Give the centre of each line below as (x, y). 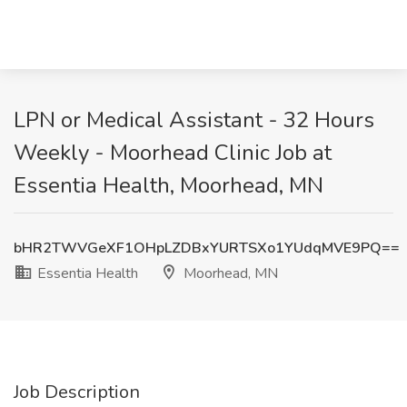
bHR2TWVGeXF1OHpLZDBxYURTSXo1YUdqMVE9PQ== (207, 248)
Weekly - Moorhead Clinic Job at (173, 153)
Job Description (77, 392)
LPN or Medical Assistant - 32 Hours (194, 120)
